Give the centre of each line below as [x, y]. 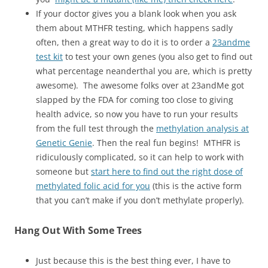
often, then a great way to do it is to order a [124, 42]
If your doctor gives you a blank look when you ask [136, 14]
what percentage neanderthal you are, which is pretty [144, 71]
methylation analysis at [202, 129]
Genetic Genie [64, 143]
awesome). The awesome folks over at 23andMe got [140, 86]
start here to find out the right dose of [167, 172]
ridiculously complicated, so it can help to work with [140, 157]
